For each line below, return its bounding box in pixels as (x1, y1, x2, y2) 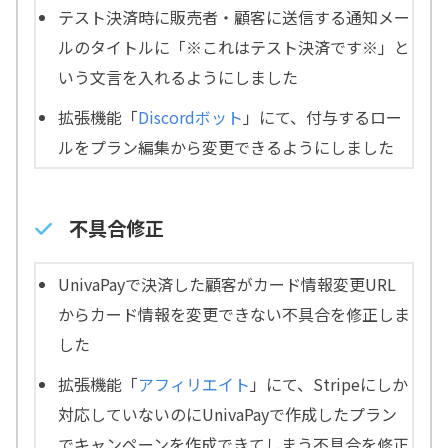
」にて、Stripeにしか (250, 372, 409, 397)
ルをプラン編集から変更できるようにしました (58, 135, 395, 160)
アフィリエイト (138, 372, 251, 397)
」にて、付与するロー (243, 105, 403, 130)
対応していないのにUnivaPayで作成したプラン (58, 402, 398, 427)
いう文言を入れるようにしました (58, 65, 299, 90)
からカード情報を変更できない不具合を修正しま (58, 302, 411, 327)
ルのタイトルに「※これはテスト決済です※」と (58, 35, 411, 60)
